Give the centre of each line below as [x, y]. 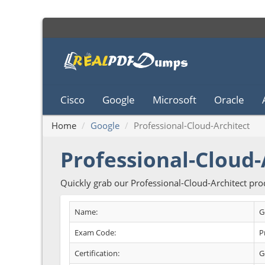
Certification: [97, 253]
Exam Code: [95, 232]
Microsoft [174, 100]
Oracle [229, 100]
